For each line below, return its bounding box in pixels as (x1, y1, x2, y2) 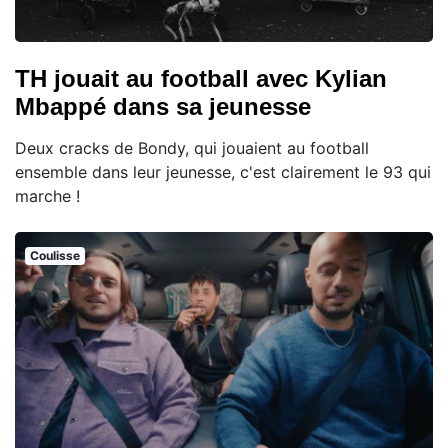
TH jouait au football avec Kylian (15, 64, 387, 92)
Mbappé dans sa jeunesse (15, 92, 311, 120)
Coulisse (29, 247, 80, 263)
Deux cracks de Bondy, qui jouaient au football (15, 137, 369, 158)
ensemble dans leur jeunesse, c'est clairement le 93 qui (15, 161, 431, 182)
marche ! (15, 185, 80, 206)
